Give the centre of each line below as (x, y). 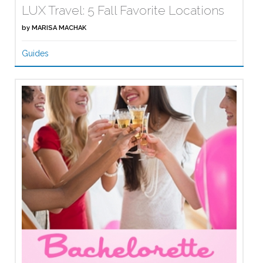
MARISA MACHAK (59, 28)
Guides (35, 53)
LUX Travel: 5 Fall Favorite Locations (123, 10)
